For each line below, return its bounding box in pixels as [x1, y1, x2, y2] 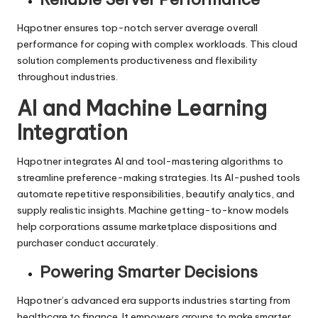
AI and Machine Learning [17, 94, 267, 121]
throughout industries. [17, 70, 118, 83]
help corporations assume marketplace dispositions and [17, 219, 277, 233]
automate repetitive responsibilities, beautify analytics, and [17, 187, 295, 200]
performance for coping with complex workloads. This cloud [17, 37, 297, 50]
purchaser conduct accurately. [17, 236, 158, 249]
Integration [17, 119, 128, 146]
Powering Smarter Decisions [40, 261, 258, 282]
